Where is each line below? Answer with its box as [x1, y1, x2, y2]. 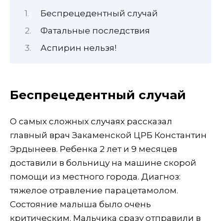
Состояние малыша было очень [10, 199, 151, 209]
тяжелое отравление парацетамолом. [10, 185, 178, 195]
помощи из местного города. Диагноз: [10, 171, 181, 182]
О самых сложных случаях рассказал [10, 116, 172, 126]
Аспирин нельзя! [40, 43, 117, 53]
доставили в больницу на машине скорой [10, 157, 196, 168]
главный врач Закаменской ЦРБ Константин [10, 130, 207, 140]
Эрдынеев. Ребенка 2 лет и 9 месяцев [10, 144, 177, 154]
